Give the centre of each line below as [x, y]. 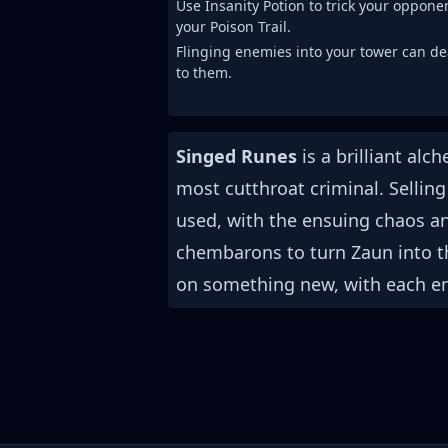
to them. [204, 72]
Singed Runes [236, 156]
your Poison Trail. [233, 26]
